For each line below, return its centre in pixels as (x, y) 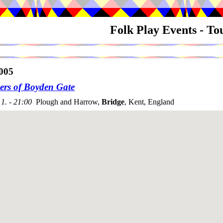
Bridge (113, 102)
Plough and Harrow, (69, 102)
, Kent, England (149, 102)
